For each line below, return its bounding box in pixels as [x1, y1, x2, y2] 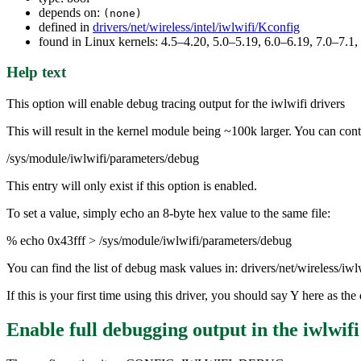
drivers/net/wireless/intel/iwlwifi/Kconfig [93, 19, 300, 34]
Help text [6, 64, 66, 81]
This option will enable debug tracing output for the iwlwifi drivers [6, 96, 345, 110]
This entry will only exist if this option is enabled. [6, 178, 257, 193]
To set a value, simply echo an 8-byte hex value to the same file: [6, 205, 330, 220]
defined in [39, 19, 93, 34]
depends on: [39, 5, 103, 19]
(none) [103, 6, 142, 19]
